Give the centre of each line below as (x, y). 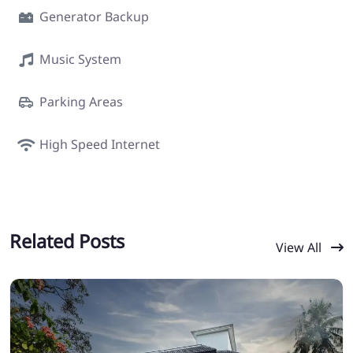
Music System (80, 59)
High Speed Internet (100, 144)
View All (300, 247)
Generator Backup (94, 16)
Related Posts (67, 241)
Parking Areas (81, 101)
